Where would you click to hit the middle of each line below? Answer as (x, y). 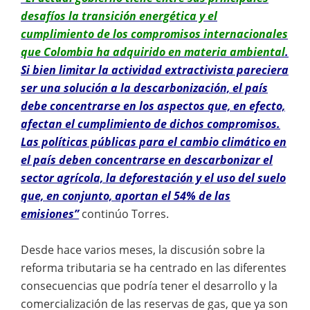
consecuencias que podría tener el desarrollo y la (149, 285)
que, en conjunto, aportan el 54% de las (126, 195)
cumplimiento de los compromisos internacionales (154, 34)
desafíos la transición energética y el (119, 16)
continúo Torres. (124, 213)
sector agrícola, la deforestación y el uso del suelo (153, 177)
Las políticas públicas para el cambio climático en (154, 142)
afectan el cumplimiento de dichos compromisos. (151, 124)
